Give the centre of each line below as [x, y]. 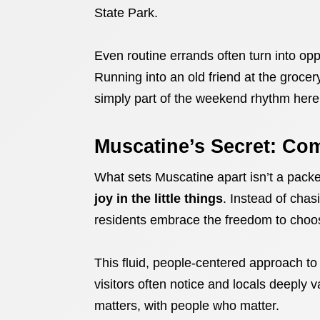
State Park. [126, 13]
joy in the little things [159, 199]
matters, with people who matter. [187, 306]
